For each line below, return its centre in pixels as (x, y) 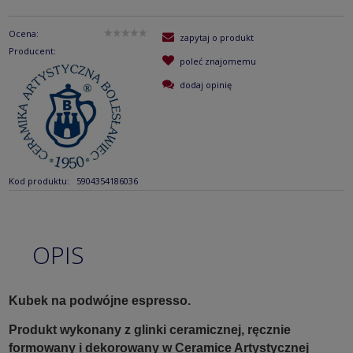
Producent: (32, 51)
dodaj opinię (206, 85)
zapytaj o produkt (217, 38)
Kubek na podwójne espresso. (100, 301)
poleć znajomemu (218, 61)
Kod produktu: (39, 181)
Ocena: (24, 34)
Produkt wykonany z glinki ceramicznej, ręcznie (150, 330)
